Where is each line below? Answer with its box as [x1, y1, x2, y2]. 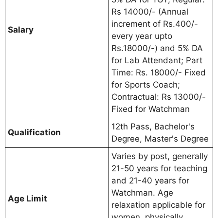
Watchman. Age [111, 187, 173, 198]
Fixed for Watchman [111, 104, 190, 114]
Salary [8, 24, 34, 35]
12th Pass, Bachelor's [111, 121, 195, 131]
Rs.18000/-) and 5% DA [111, 43, 203, 53]
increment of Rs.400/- [111, 18, 198, 29]
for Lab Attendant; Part [111, 55, 202, 65]
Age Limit [8, 193, 47, 203]
